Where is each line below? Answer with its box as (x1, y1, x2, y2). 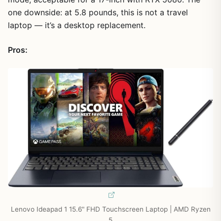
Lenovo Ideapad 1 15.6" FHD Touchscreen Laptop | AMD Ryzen (10, 205, 211, 214)
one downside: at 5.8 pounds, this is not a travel (8, 7, 188, 18)
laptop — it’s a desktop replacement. (8, 20, 146, 31)
